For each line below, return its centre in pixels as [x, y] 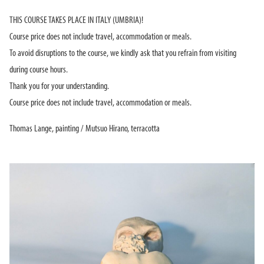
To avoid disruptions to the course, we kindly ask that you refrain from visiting [123, 53]
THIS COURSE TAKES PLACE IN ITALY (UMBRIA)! [76, 20]
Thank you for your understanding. [59, 86]
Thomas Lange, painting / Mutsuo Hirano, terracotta [85, 129]
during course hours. [39, 70]
